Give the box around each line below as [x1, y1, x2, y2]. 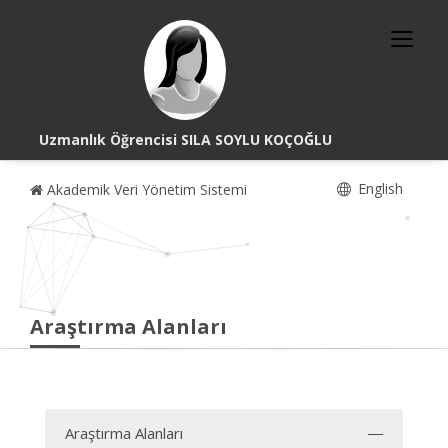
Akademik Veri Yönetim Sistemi [43, 180, 247, 199]
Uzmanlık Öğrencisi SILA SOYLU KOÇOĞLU [38, 130, 332, 149]
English [354, 179, 403, 198]
